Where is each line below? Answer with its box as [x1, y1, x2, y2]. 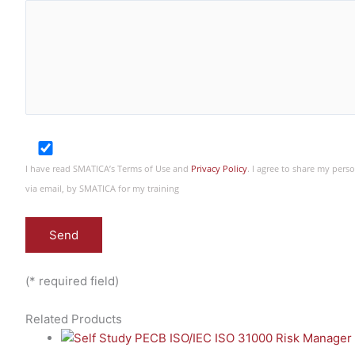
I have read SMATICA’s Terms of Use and [25, 162, 191, 174]
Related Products [25, 311, 122, 326]
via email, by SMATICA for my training [25, 182, 179, 194]
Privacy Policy [191, 162, 247, 174]
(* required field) [25, 273, 119, 288]
